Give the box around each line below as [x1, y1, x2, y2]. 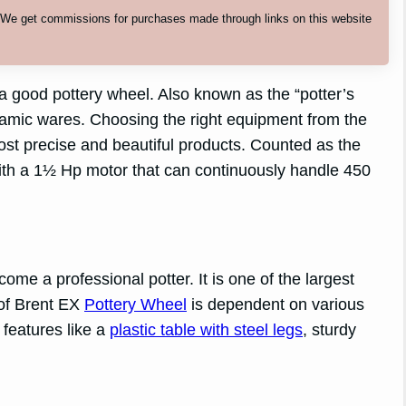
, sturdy [303, 321, 356, 340]
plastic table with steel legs [110, 321, 303, 340]
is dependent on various [187, 295, 364, 314]
